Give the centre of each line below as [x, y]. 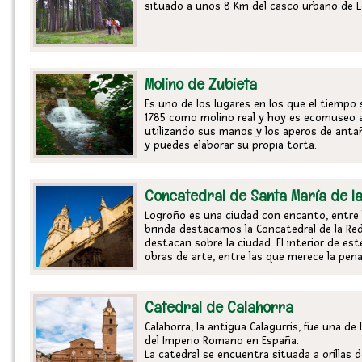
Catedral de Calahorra [219, 307]
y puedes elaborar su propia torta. [231, 145]
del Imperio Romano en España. [222, 341]
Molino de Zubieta [201, 84]
